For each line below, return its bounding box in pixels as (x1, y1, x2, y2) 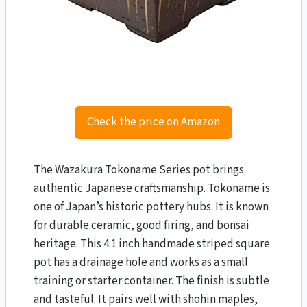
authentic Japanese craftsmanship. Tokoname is (34, 180, 270, 197)
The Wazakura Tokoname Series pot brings (34, 161, 244, 178)
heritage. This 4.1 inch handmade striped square (34, 235, 270, 252)
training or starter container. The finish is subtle (34, 272, 269, 289)
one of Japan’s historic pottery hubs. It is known (34, 198, 269, 215)
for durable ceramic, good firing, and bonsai (34, 217, 249, 234)
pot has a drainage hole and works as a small (34, 254, 248, 271)
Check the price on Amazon (87, 113, 220, 130)
